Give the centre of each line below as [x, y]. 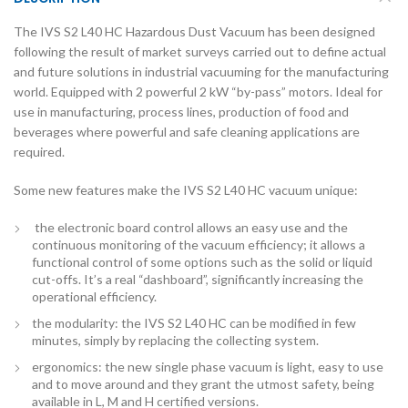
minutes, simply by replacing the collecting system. [175, 341]
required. [39, 152]
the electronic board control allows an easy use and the [190, 228]
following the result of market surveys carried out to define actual [200, 52]
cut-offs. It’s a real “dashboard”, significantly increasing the [198, 280]
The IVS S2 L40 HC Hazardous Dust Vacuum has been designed [194, 32]
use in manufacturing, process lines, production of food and [181, 112]
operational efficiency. [94, 297]
